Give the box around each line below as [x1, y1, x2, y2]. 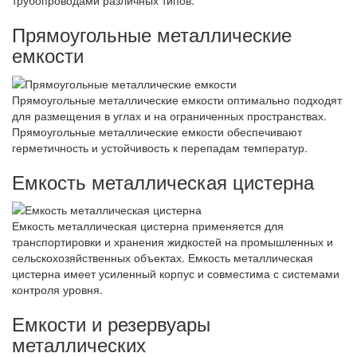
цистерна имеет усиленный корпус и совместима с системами [12, 265, 339, 281]
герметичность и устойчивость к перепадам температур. [12, 139, 308, 155]
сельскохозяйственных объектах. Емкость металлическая [12, 249, 313, 265]
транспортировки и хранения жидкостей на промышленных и [12, 233, 333, 249]
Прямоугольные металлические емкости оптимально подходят [12, 91, 342, 108]
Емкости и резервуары [12, 308, 210, 337]
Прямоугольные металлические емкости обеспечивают [12, 123, 302, 139]
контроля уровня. [12, 280, 103, 297]
